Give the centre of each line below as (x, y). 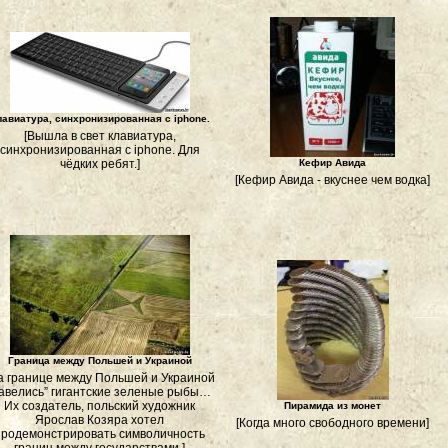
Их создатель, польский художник (99, 406)
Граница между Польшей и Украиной (99, 360)
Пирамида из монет (332, 405)
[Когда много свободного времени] (332, 423)
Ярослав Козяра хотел (99, 420)
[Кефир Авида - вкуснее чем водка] (332, 180)
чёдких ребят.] (99, 164)
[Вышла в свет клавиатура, (99, 136)
